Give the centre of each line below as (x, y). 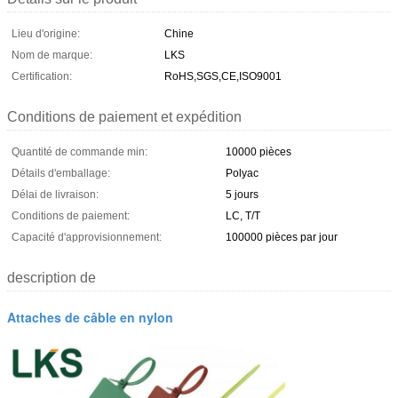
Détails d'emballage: (61, 173)
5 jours (242, 194)
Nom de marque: (52, 55)
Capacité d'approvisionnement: (87, 237)
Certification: (42, 76)
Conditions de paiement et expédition (124, 116)
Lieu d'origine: (46, 33)
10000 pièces (259, 151)
